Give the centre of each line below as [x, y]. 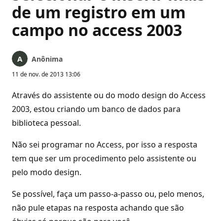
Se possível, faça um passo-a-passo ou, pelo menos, [108, 194]
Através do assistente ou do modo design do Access [109, 95]
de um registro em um [99, 12]
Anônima [47, 59]
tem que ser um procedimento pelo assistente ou [104, 158]
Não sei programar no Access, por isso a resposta [105, 145]
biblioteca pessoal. [46, 123]
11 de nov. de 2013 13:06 [46, 74]
